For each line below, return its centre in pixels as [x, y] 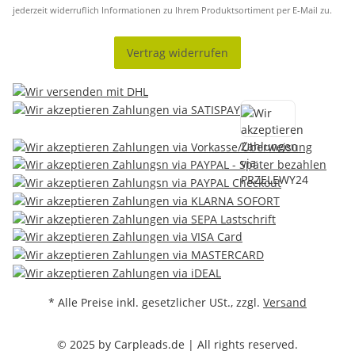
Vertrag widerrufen [177, 53]
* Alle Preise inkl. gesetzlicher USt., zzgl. [156, 302]
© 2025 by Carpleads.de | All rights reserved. [177, 344]
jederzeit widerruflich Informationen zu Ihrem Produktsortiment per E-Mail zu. [172, 10]
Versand [285, 302]
